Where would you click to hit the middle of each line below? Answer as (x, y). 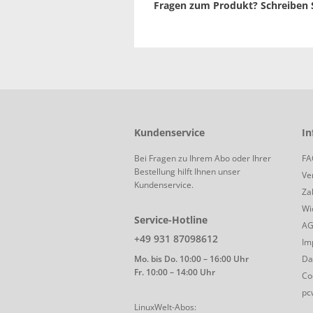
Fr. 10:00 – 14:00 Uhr (175, 272)
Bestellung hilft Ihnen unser (187, 172)
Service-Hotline (171, 220)
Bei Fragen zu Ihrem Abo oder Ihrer (203, 159)
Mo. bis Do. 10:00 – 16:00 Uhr (191, 259)
